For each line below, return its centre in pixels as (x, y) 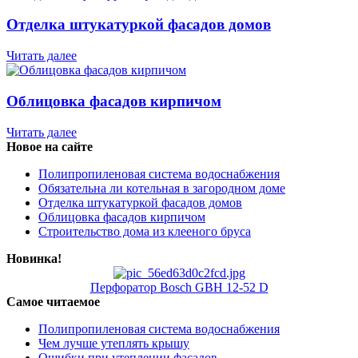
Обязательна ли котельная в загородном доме (162, 188)
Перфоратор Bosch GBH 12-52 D (179, 287)
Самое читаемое (53, 301)
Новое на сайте (50, 146)
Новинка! (34, 258)
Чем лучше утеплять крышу (114, 343)
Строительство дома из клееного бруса (145, 231)
